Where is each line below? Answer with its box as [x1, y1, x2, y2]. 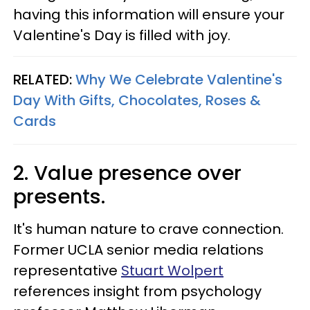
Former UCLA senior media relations [13, 240, 264, 259]
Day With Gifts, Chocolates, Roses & [13, 91, 261, 110]
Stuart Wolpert [121, 261, 224, 280]
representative [13, 261, 121, 280]
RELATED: [13, 70, 75, 89]
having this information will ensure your [13, 5, 284, 24]
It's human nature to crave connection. [13, 219, 284, 239]
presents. [13, 183, 105, 210]
